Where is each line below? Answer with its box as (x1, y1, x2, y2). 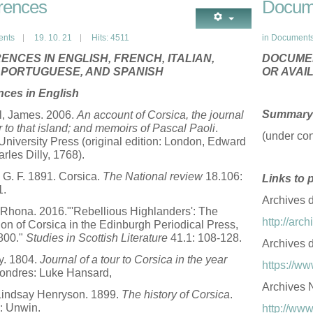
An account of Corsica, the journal (77, 109, 244, 121)
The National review (103, 170, 203, 182)
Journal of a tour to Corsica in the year (40, 254, 227, 265)
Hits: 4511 (92, 33, 129, 43)
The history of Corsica (122, 289, 230, 300)
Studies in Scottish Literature (26, 232, 168, 244)
